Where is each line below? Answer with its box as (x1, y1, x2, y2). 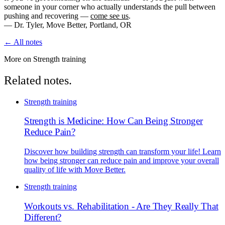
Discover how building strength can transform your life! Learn (24, 147, 221, 156)
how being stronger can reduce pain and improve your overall (24, 156, 219, 165)
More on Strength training (4, 54, 86, 63)
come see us (90, 11, 129, 20)
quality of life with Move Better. (24, 165, 126, 174)
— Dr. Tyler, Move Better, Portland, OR (4, 20, 132, 29)
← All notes (4, 37, 42, 46)
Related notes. (4, 73, 72, 87)
